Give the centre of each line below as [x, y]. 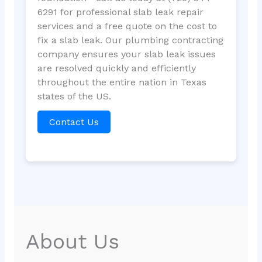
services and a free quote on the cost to [127, 26]
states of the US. [74, 96]
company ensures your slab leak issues [126, 54]
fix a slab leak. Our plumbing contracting [130, 40]
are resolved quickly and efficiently [116, 68]
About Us [72, 242]
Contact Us [74, 122]
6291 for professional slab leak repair [120, 12]
